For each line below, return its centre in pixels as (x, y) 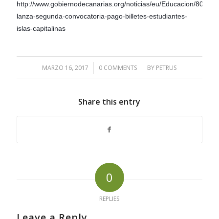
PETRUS (166, 67)
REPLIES (109, 198)
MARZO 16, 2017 (66, 67)
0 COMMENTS (118, 67)
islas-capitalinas (41, 29)
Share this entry (109, 101)
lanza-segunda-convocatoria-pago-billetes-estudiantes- (102, 16)
